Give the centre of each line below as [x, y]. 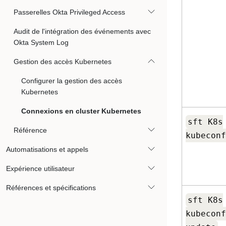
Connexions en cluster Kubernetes [81, 111]
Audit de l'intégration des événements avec [82, 31]
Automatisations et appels [47, 149]
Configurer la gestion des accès [72, 81]
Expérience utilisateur [40, 168]
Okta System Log [41, 42]
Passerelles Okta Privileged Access [69, 12]
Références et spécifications [51, 188]
